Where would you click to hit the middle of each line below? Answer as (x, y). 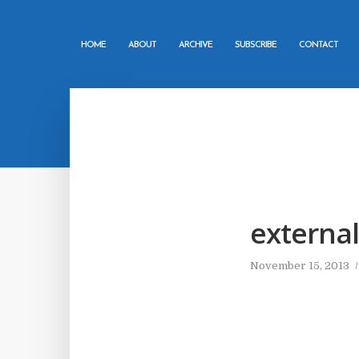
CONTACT (319, 45)
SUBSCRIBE (256, 45)
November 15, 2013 (300, 266)
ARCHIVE (196, 45)
